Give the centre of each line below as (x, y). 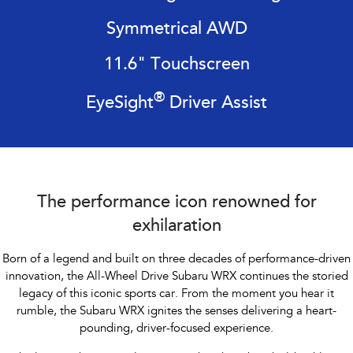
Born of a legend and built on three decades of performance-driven (176, 260)
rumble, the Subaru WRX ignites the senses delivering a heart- (176, 312)
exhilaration (176, 227)
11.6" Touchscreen (176, 65)
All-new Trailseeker (263, 219)
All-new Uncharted (90, 265)
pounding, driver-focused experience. (176, 329)
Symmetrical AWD (176, 30)
